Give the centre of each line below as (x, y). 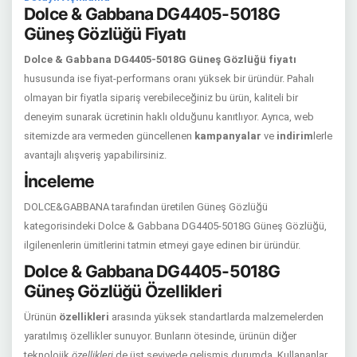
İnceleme (59, 181)
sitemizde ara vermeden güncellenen (109, 136)
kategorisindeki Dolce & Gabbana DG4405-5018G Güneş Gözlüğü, (175, 226)
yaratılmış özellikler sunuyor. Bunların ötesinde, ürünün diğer (160, 336)
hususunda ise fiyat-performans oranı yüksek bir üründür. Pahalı (169, 78)
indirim (295, 136)
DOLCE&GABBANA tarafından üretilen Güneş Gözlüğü (146, 207)
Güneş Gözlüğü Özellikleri (123, 291)
